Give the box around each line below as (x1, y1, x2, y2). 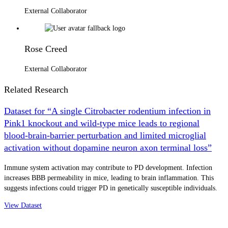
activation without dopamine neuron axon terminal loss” (4, 142, 212, 153)
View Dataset (4, 201, 42, 209)
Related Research (4, 84, 68, 95)
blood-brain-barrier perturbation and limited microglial (4, 130, 206, 140)
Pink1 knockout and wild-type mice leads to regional (4, 118, 199, 128)
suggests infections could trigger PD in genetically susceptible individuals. (4, 184, 217, 192)
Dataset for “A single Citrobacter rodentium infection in (4, 105, 211, 116)
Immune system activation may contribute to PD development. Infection (4, 163, 212, 172)
